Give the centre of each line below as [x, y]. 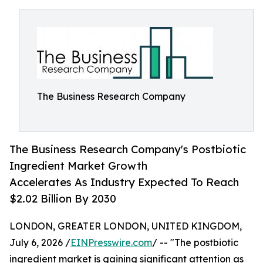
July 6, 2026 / [40, 243]
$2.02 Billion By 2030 [63, 199]
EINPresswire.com [111, 243]
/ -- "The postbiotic [195, 243]
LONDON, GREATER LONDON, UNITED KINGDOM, [126, 226]
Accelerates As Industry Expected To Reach [124, 182]
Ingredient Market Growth [78, 166]
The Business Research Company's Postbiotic [128, 149]
